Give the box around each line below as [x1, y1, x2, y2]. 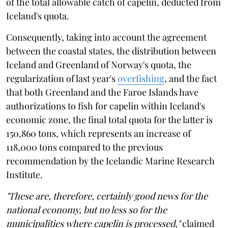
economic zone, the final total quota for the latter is [6, 113, 213, 126]
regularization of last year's [6, 72, 118, 84]
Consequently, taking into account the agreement [6, 31, 207, 43]
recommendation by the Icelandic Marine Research [6, 154, 215, 167]
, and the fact [164, 72, 217, 84]
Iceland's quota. [6, 9, 69, 22]
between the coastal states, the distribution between [6, 44, 216, 57]
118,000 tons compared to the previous [6, 140, 163, 153]
